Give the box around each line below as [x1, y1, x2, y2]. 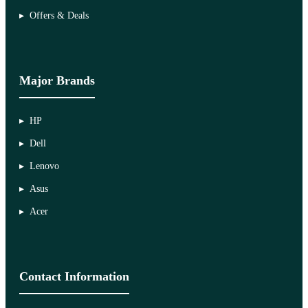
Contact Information [19, 269, 129, 283]
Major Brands [19, 73, 95, 87]
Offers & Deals [30, 10, 89, 21]
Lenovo [30, 160, 59, 171]
